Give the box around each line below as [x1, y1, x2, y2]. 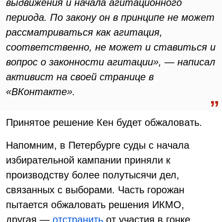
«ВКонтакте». [6, 86, 75, 97]
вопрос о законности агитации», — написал [6, 56, 215, 67]
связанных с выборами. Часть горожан [6, 184, 184, 195]
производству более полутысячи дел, [6, 169, 179, 180]
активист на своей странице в [6, 71, 154, 82]
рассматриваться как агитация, [6, 27, 163, 38]
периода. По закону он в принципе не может [6, 12, 215, 23]
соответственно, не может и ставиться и [6, 42, 216, 53]
